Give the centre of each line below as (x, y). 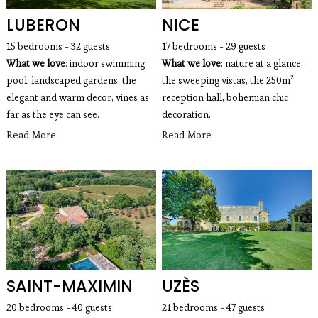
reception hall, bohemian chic (225, 98)
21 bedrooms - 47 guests (214, 308)
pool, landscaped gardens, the (71, 81)
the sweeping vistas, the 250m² (228, 81)
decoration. (186, 115)
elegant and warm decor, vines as (77, 98)
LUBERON (43, 25)
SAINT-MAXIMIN (69, 286)
